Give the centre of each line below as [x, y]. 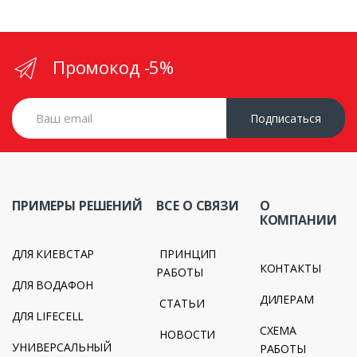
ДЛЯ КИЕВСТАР [53, 254]
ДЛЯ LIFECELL [48, 316]
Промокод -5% [113, 67]
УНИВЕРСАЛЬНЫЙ [62, 347]
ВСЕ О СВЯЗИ [198, 206]
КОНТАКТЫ [290, 269]
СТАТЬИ [182, 304]
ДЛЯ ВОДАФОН [53, 285]
